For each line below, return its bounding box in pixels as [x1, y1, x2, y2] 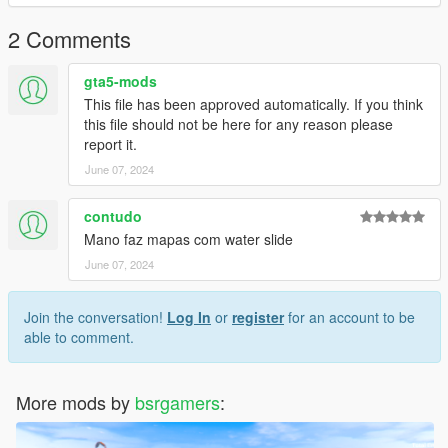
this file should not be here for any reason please [84, 113, 393, 134]
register [232, 306, 284, 327]
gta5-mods [84, 70, 157, 91]
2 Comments [8, 22, 131, 54]
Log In [167, 306, 211, 327]
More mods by [16, 388, 135, 415]
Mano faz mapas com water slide [84, 228, 293, 249]
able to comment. [24, 326, 134, 347]
